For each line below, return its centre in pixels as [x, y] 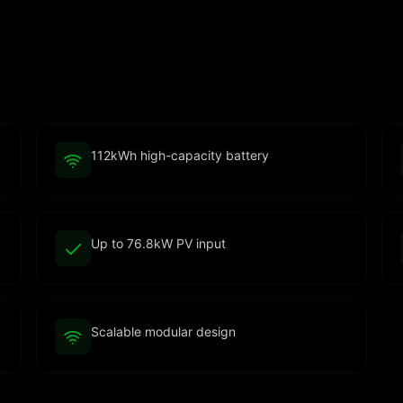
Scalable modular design [163, 331]
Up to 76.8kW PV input [158, 243]
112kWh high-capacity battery [179, 155]
